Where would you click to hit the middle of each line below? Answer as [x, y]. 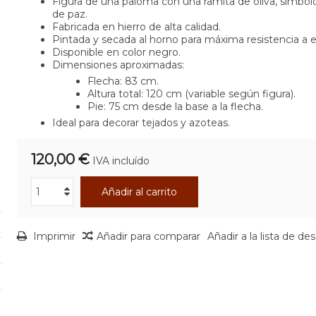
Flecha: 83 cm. [123, 81]
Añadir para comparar [148, 236]
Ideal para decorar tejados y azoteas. [141, 123]
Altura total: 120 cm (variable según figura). [191, 94]
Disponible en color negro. [116, 52]
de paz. [69, 14]
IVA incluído [121, 161]
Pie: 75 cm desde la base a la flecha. [175, 107]
